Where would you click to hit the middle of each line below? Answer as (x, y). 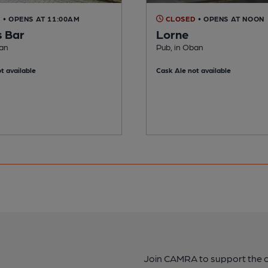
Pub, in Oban (180, 46)
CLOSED (180, 18)
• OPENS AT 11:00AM (41, 18)
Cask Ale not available (194, 70)
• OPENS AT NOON (231, 18)
